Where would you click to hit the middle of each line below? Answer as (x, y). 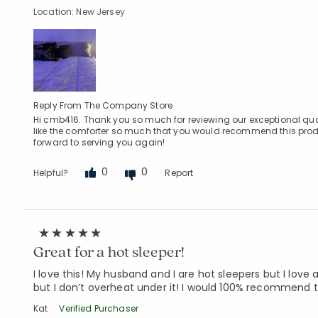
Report (179, 173)
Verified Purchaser (99, 308)
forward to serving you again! (99, 142)
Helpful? (51, 173)
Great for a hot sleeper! (109, 251)
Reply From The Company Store (103, 105)
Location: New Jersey (79, 12)
